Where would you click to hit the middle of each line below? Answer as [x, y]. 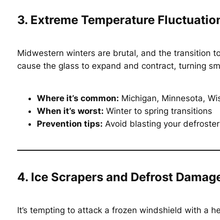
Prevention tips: [70, 124]
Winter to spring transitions [158, 111]
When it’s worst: [70, 111]
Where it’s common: [78, 98]
